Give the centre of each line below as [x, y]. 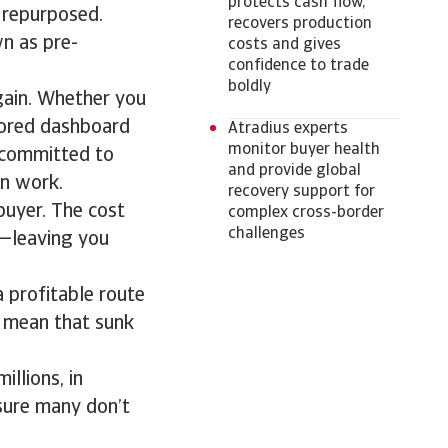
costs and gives [284, 45]
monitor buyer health [304, 150]
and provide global [294, 171]
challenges [266, 234]
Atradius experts [288, 129]
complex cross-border [306, 213]
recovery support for [301, 192]
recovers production [300, 24]
